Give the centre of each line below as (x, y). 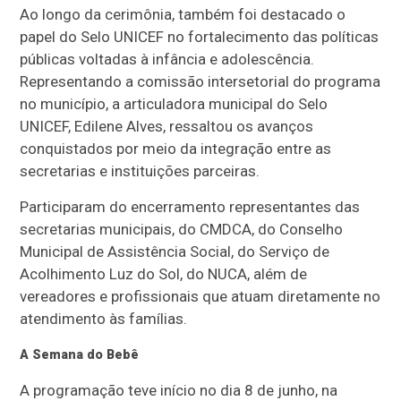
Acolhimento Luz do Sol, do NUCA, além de (164, 273)
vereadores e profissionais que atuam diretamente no (200, 296)
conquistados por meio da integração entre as (176, 148)
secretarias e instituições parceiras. (140, 171)
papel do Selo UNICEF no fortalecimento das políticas (200, 36)
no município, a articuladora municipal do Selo (174, 103)
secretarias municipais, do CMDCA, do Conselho (182, 229)
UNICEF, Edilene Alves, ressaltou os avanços (167, 126)
